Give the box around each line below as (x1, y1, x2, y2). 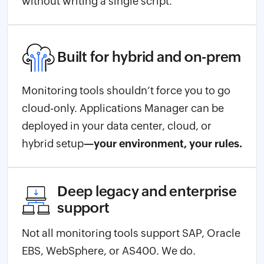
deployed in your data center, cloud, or (22, 119, 212, 132)
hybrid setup (22, 137, 84, 150)
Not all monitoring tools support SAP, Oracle (22, 226, 240, 239)
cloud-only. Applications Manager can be (22, 101, 224, 114)
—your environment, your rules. (84, 137, 242, 150)
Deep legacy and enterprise (57, 183, 237, 199)
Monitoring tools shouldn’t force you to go (22, 84, 230, 97)
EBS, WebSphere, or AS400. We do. (22, 244, 196, 257)
